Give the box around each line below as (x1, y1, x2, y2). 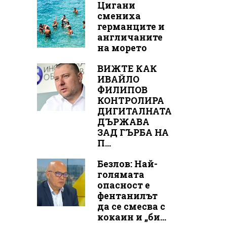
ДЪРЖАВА (97, 116, 149, 128)
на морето (97, 42, 147, 54)
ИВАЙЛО (97, 73, 139, 85)
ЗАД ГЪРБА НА (97, 126, 169, 138)
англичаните (97, 31, 163, 43)
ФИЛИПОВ (97, 84, 147, 96)
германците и (97, 20, 165, 32)
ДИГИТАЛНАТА (97, 105, 172, 117)
